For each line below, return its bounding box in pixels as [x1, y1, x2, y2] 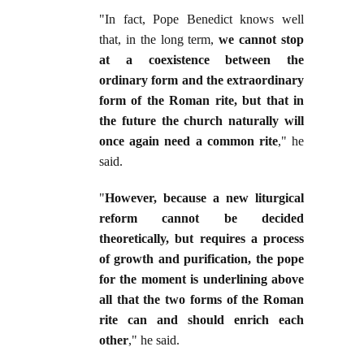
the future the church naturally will [99, 114, 304, 128]
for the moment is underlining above [99, 272, 304, 287]
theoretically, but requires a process [99, 232, 304, 246]
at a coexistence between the [99, 53, 304, 67]
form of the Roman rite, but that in [99, 93, 304, 108]
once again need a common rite [99, 134, 278, 149]
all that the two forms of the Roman [99, 292, 304, 307]
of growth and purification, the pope [99, 252, 304, 266]
